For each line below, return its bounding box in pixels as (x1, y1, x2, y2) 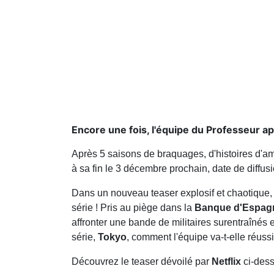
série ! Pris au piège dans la (72, 202, 192, 213)
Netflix (212, 256, 241, 267)
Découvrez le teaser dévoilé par (72, 256, 212, 267)
